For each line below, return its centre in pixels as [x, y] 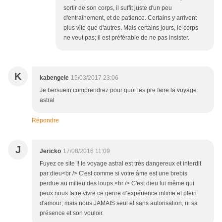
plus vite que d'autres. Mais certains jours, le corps [131, 28]
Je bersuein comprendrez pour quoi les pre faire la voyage [118, 90]
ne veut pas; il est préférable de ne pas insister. [126, 38]
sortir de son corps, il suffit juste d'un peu [118, 8]
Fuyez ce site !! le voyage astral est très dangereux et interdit [120, 164]
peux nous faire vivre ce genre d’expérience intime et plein [118, 194]
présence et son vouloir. [72, 213]
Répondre [45, 121]
